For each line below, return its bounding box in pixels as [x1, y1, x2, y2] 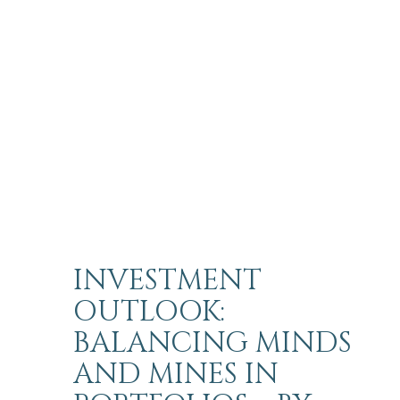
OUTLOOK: [73, 293, 226, 332]
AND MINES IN [73, 355, 279, 395]
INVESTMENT [73, 262, 262, 301]
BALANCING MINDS [73, 324, 353, 363]
